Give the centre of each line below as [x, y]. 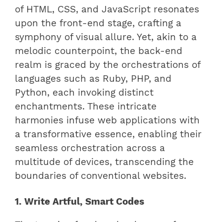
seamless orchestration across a [90, 148]
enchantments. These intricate [86, 107]
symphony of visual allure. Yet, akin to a [106, 37]
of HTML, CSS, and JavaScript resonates [107, 9]
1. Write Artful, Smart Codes [80, 202]
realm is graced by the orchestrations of [108, 65]
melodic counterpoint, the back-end [99, 51]
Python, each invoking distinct [84, 93]
